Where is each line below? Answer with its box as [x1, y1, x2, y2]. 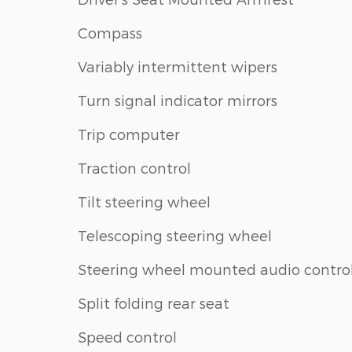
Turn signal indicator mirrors [78, 91, 277, 108]
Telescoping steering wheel [78, 226, 272, 244]
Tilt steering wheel [78, 192, 211, 210]
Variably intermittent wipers [78, 57, 277, 75]
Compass [78, 24, 142, 41]
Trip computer [78, 125, 180, 142]
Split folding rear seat [78, 294, 229, 311]
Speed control [78, 328, 177, 345]
